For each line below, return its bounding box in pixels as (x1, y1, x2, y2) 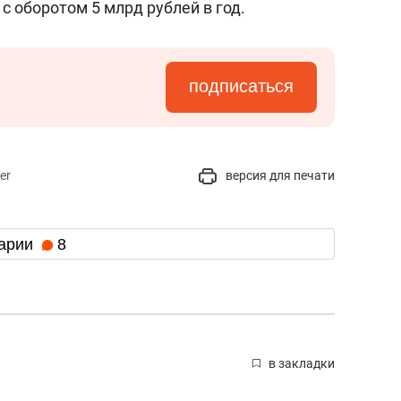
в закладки (269, 356, 335, 371)
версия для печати (223, 168, 335, 183)
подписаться (189, 76, 294, 96)
